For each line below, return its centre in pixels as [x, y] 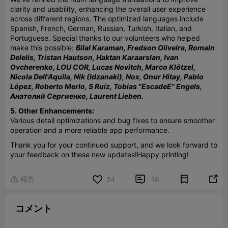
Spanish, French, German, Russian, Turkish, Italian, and [101, 28]
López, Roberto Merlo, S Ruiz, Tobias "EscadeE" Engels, [106, 86]
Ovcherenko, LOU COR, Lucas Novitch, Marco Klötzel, [103, 67]
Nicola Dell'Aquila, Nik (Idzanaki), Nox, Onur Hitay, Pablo [107, 76]
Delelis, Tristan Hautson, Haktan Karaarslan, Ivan [94, 57]
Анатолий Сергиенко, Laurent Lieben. [78, 96]
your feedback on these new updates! [74, 154]
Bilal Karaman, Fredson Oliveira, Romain [145, 47]
